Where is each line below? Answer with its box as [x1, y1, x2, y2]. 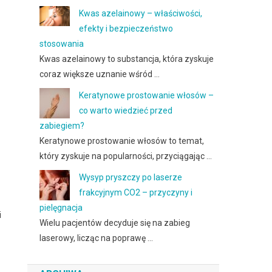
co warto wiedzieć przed [79, 106, 173, 115]
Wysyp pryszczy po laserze [79, 172, 183, 182]
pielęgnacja [39, 203, 83, 212]
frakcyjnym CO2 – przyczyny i [79, 188, 193, 197]
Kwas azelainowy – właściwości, [79, 8, 203, 18]
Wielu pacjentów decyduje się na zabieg [39, 218, 191, 228]
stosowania [39, 39, 84, 49]
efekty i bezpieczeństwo [79, 24, 174, 33]
